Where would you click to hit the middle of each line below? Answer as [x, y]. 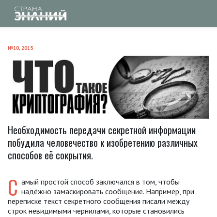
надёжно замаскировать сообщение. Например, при [108, 191]
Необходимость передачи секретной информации [102, 130]
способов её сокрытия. [50, 155]
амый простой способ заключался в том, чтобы [101, 181]
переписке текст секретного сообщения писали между [99, 201]
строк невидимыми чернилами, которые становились [96, 210]
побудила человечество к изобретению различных [103, 142]
